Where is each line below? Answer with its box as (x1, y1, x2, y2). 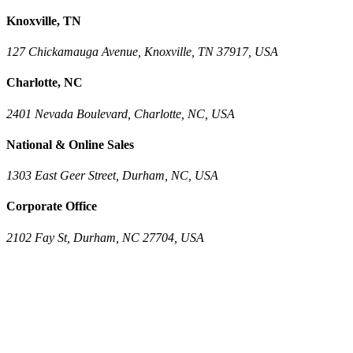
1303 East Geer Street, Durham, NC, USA (6, 169, 218, 183)
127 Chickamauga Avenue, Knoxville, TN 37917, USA (6, 45, 278, 59)
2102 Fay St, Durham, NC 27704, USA (6, 230, 204, 244)
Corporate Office (6, 199, 97, 214)
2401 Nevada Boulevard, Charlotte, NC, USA (6, 106, 235, 121)
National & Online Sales (6, 137, 134, 151)
